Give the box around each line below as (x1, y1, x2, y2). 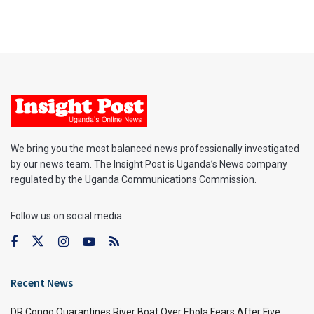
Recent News (11, 275, 73, 289)
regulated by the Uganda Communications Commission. (11, 173, 257, 185)
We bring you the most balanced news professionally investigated (11, 142, 299, 154)
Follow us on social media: (11, 210, 124, 221)
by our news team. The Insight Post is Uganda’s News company (11, 158, 287, 170)
